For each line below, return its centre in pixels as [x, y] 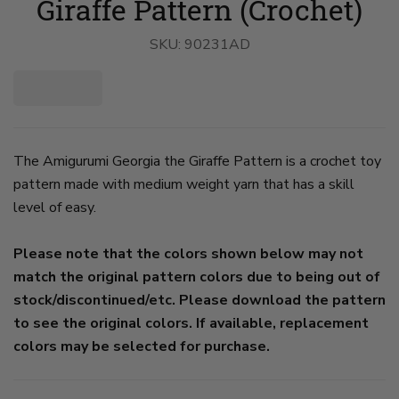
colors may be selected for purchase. [142, 346]
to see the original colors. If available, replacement [191, 323]
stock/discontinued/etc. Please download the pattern [199, 300]
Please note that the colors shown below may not [188, 253]
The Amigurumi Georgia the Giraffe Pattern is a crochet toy [197, 161]
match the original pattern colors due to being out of [197, 277]
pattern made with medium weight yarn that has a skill [184, 184]
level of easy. [55, 208]
